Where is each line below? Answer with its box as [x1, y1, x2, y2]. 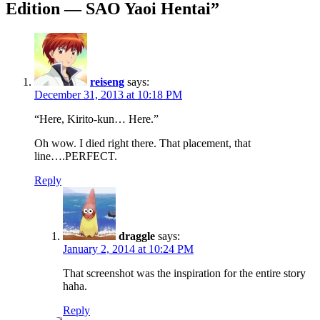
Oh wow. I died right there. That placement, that [34, 136, 251, 149]
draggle [119, 229, 155, 242]
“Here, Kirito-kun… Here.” [34, 112, 159, 125]
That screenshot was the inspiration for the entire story [63, 266, 306, 279]
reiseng [90, 75, 124, 88]
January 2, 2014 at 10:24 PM [63, 242, 194, 255]
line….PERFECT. [34, 149, 117, 162]
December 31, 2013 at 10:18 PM [34, 88, 182, 101]
